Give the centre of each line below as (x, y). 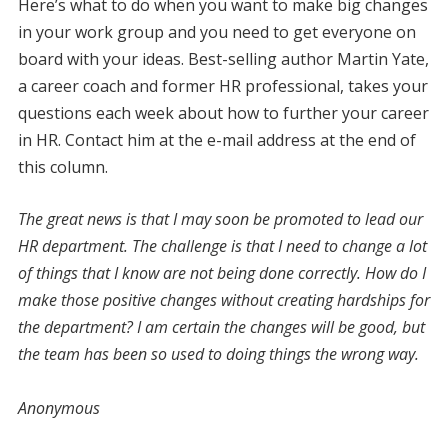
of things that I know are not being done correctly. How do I (221, 272)
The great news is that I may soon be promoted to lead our (220, 218)
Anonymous (60, 407)
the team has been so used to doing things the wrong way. (222, 353)
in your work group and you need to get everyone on (216, 31)
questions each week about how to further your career (223, 112)
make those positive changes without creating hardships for (223, 299)
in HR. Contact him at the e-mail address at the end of (216, 139)
